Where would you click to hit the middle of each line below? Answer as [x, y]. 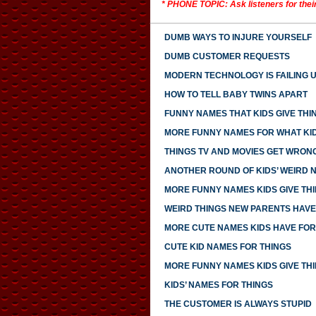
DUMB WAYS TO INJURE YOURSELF [238, 38]
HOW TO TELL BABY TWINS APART [236, 95]
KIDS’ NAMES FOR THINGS [218, 285]
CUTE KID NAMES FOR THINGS [227, 247]
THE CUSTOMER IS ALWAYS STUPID [238, 304]
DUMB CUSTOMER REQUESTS [227, 57]
